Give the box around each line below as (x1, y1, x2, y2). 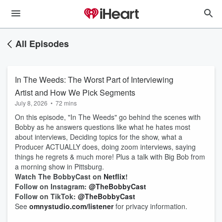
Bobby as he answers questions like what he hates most (15, 122, 190, 132)
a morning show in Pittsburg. (15, 162, 106, 171)
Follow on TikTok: (15, 191, 78, 201)
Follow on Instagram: (15, 181, 89, 191)
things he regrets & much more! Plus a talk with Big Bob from (15, 152, 205, 162)
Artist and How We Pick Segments (15, 87, 135, 98)
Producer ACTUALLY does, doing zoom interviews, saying (15, 142, 196, 152)
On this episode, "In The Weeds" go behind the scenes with (15, 112, 201, 122)
